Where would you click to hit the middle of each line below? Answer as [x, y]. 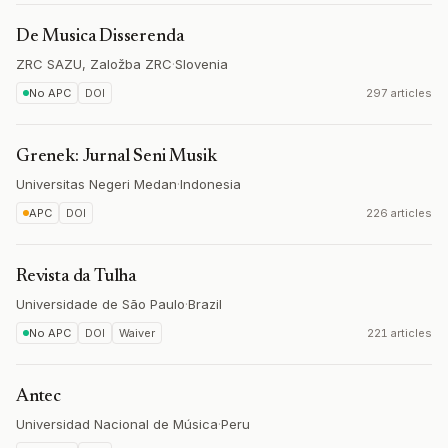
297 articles [399, 93]
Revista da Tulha [76, 277]
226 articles [399, 213]
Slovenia [201, 64]
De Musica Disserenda [100, 37]
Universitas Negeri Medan [96, 184]
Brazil [205, 304]
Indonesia [210, 184]
